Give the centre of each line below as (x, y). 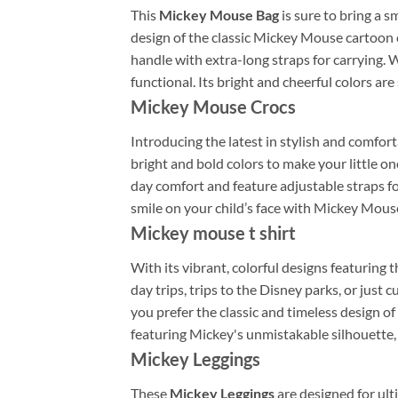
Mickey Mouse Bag (219, 14)
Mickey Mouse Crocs (213, 106)
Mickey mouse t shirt (213, 232)
